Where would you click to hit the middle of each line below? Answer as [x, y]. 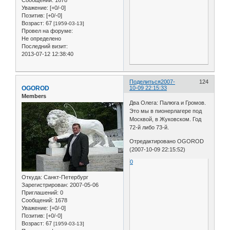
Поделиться [145, 81]
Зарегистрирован [44, 185]
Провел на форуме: [47, 31]
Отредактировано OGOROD [167, 141]
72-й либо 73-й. [149, 128]
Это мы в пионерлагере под [166, 111]
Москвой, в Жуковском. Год [166, 119]
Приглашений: [40, 193]
